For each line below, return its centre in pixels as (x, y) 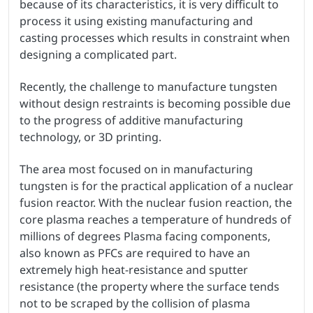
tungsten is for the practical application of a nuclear (156, 186)
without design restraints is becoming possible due (155, 104)
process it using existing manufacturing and (136, 21)
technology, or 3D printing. (90, 137)
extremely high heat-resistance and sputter (134, 270)
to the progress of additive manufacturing (131, 121)
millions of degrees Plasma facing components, (145, 236)
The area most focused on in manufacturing (136, 169)
